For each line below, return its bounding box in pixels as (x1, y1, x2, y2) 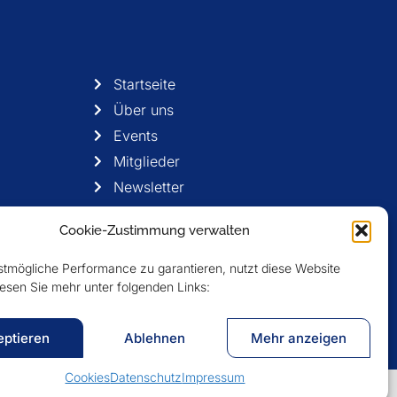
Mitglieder (113, 152, 181, 171)
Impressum (182, 370, 245, 385)
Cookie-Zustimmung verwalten (59, 222, 251, 238)
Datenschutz (110, 370, 183, 385)
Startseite (113, 75, 176, 94)
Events (113, 127, 159, 145)
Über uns (113, 101, 175, 120)
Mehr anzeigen (250, 329, 346, 346)
